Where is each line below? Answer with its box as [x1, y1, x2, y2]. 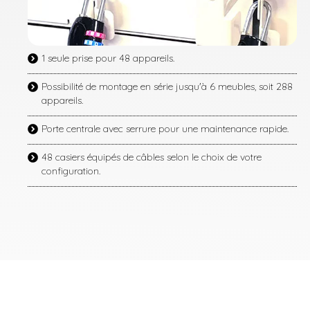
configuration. [42, 164, 100, 177]
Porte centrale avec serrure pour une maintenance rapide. [42, 122, 289, 135]
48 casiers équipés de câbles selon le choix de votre [42, 150, 262, 163]
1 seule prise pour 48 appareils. [42, 51, 174, 64]
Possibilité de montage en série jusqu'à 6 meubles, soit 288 [42, 80, 293, 93]
